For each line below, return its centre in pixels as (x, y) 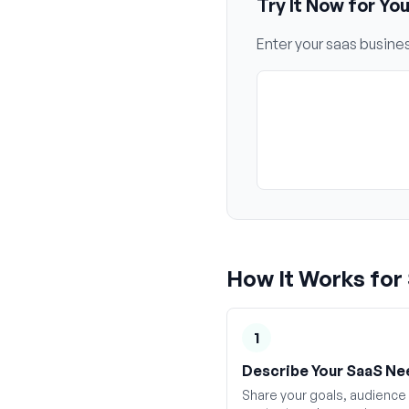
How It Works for (317, 278)
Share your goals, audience (324, 395)
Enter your (291, 44)
